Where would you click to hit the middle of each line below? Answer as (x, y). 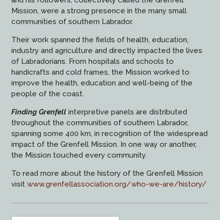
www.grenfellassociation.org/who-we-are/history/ (117, 184)
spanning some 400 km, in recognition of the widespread (109, 134)
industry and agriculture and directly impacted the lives (107, 51)
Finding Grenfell (39, 112)
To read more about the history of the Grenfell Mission (107, 174)
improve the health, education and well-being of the (102, 83)
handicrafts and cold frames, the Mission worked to (100, 72)
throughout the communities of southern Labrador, (99, 123)
